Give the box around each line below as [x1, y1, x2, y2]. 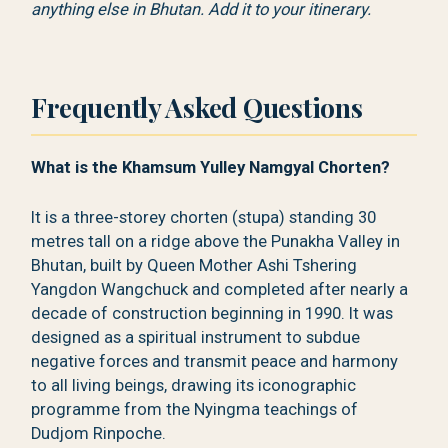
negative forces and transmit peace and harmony [31, 352, 399, 372]
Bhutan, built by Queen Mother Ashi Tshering [31, 256, 358, 276]
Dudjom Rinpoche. [31, 424, 167, 444]
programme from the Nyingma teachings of [31, 400, 359, 420]
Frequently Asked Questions [31, 88, 363, 125]
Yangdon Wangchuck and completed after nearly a [31, 280, 409, 300]
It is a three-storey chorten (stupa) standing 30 [31, 208, 377, 228]
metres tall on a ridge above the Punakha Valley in [31, 232, 401, 252]
